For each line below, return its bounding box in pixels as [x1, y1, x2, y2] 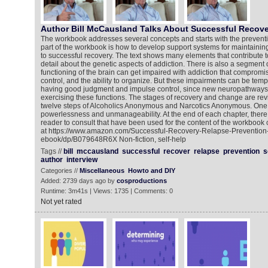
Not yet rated [40, 197, 82, 206]
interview [66, 156, 98, 164]
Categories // [40, 167, 80, 174]
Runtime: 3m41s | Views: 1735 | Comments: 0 [40, 187, 173, 194]
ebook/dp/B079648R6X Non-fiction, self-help [40, 135, 186, 144]
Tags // [40, 147, 63, 156]
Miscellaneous [79, 167, 124, 174]
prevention [223, 147, 260, 156]
